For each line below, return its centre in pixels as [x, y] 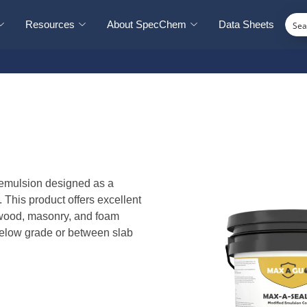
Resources [50, 24]
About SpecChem [147, 24]
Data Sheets [246, 24]
